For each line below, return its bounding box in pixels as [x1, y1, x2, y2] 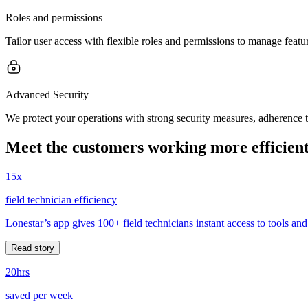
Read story [11, 242, 54, 253]
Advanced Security [5, 88, 89, 100]
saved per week [5, 289, 73, 301]
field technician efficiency [5, 193, 117, 206]
